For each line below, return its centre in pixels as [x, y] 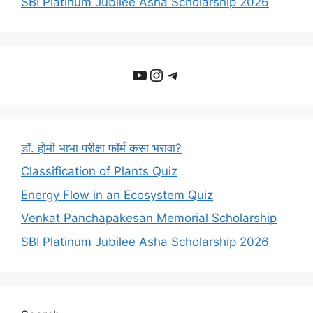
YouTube [165, 74]
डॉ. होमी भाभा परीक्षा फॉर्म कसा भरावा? [101, 148]
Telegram [201, 74]
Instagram [188, 74]
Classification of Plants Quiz [99, 171]
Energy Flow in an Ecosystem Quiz [117, 195]
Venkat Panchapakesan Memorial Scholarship [149, 218]
